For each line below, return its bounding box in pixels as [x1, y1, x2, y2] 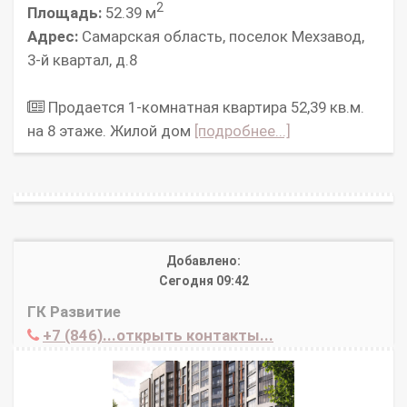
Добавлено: [166, 253, 241, 269]
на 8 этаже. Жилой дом [27, 122, 194, 141]
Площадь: [27, 4, 102, 23]
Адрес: [27, 27, 78, 46]
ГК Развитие [27, 303, 121, 322]
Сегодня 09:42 [158, 273, 249, 289]
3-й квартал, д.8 [27, 51, 137, 70]
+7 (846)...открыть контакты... [43, 326, 273, 345]
